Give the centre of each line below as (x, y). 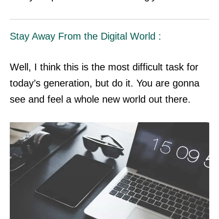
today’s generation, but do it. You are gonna (105, 83)
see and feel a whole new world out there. (100, 99)
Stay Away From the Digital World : (86, 36)
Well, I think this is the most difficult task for (104, 67)
